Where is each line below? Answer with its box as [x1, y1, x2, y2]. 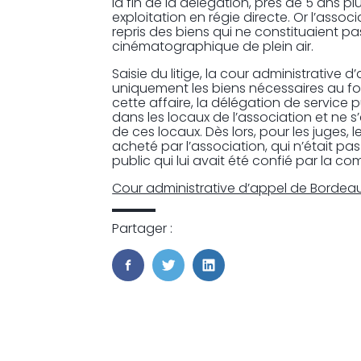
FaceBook [119, 271, 199, 291]
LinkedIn [200, 271, 271, 291]
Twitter [160, 271, 220, 291]
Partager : [112, 218, 173, 238]
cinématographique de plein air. [112, 36, 314, 56]
